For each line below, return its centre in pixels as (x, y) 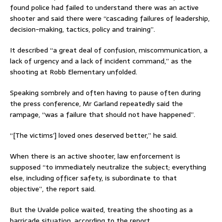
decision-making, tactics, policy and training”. (83, 29)
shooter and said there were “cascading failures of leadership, (110, 18)
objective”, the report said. (53, 189)
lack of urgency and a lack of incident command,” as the (101, 61)
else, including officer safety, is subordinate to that (93, 178)
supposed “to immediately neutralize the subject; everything (108, 167)
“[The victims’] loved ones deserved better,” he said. (94, 135)
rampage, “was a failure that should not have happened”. (103, 114)
